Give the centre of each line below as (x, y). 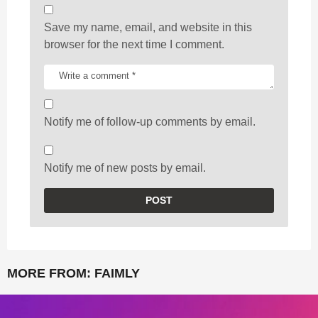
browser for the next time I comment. (134, 45)
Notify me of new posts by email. (125, 168)
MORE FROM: (51, 274)
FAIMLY (117, 274)
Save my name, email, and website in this (148, 28)
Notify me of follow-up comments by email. (150, 122)
